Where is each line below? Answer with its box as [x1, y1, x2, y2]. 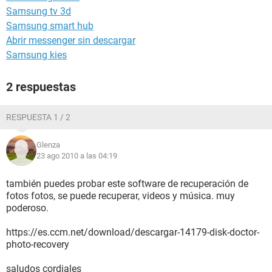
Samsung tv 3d [6, 5, 71, 17]
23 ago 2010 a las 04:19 [36, 151, 117, 160]
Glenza [36, 140, 60, 149]
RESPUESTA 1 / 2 [6, 112, 70, 122]
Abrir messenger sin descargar [6, 35, 135, 46]
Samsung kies [6, 49, 67, 61]
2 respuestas [6, 80, 76, 94]
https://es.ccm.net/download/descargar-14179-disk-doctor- [6, 226, 259, 238]
